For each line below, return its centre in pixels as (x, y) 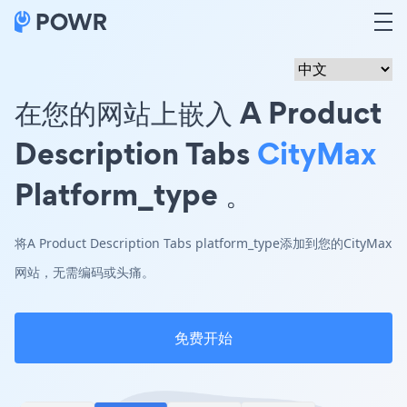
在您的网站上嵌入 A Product (198, 112)
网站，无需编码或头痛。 (84, 272)
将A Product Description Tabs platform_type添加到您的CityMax (203, 243)
